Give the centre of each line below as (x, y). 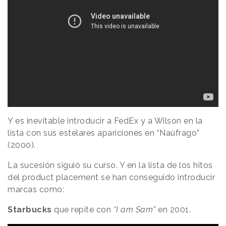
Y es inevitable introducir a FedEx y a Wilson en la (105, 121)
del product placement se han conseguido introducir (111, 178)
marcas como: (36, 190)
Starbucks (30, 210)
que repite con (82, 210)
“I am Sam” (134, 210)
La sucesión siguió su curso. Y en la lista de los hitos (110, 165)
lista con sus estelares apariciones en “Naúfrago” (104, 133)
